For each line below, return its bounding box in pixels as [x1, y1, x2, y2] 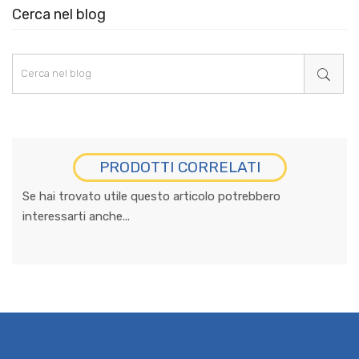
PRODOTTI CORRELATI [99, 157, 260, 176]
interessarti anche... [22, 208, 130, 224]
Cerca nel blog [12, 5, 106, 23]
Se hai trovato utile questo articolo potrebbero [22, 188, 280, 204]
